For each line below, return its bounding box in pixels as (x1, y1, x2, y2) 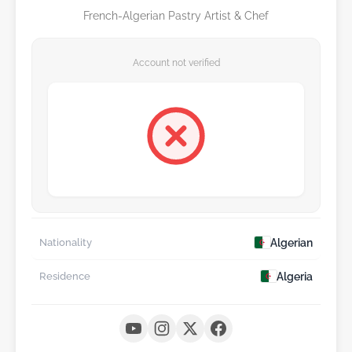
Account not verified (132, 56, 220, 68)
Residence (39, 270, 90, 283)
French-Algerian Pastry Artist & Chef (83, 8, 269, 22)
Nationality (39, 236, 92, 249)
